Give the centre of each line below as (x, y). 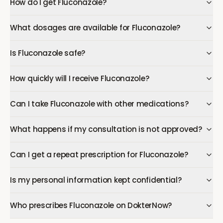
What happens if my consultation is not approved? (106, 129)
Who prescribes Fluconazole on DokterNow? (91, 205)
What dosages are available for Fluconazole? (95, 28)
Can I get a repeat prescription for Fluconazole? (99, 155)
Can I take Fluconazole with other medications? (99, 104)
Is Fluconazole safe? (48, 53)
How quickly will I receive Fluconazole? (80, 78)
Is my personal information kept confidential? (96, 180)
